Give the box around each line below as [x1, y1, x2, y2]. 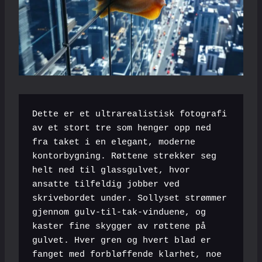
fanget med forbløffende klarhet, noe [32, 249, 222, 260]
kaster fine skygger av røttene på [32, 221, 206, 232]
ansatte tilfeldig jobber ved [32, 179, 180, 189]
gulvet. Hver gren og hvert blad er [32, 235, 211, 246]
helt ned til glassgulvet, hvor [32, 165, 190, 175]
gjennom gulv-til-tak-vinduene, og [32, 207, 206, 218]
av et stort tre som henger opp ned [32, 123, 211, 133]
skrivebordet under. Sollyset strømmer [32, 193, 227, 204]
